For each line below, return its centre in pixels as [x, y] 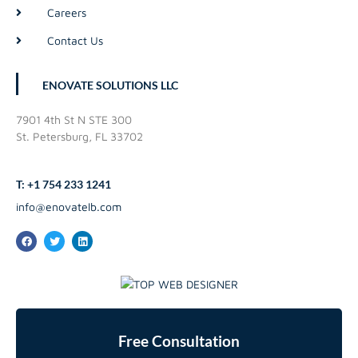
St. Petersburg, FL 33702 [80, 137]
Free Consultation [179, 342]
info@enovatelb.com [69, 207]
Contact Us [75, 41]
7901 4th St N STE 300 [74, 120]
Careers [66, 13]
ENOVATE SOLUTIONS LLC [110, 86]
